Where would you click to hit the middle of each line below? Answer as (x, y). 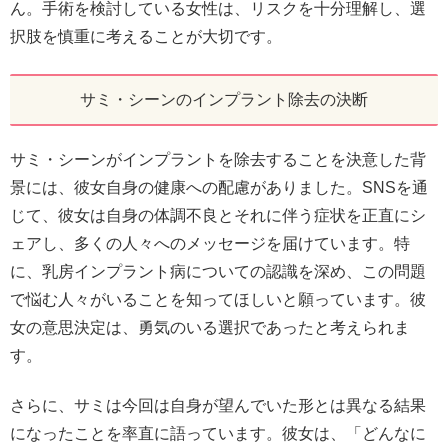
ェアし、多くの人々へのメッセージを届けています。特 (210, 243)
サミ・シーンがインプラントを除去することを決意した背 (218, 159)
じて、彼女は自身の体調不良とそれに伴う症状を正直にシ (218, 215)
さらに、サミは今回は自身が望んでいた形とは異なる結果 (218, 406)
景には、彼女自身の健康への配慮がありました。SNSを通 (219, 187)
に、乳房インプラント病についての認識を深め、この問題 (218, 271)
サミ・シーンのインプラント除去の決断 (224, 99)
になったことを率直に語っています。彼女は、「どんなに (218, 434)
